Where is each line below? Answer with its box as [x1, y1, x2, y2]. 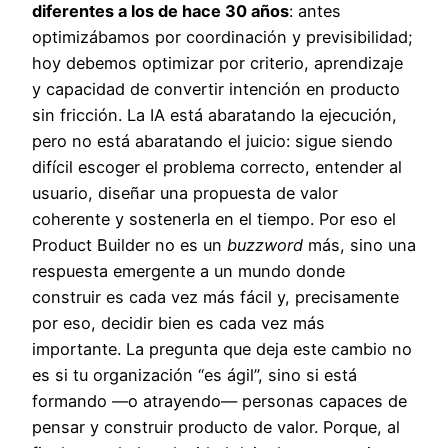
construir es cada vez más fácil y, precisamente [32, 287, 399, 308]
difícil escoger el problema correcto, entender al [32, 157, 402, 178]
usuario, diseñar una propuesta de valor [32, 183, 338, 204]
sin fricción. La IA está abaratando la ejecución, [32, 105, 397, 126]
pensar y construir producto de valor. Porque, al [32, 417, 400, 438]
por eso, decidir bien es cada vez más [32, 313, 325, 334]
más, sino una [303, 235, 416, 256]
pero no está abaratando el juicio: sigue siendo [32, 131, 393, 152]
